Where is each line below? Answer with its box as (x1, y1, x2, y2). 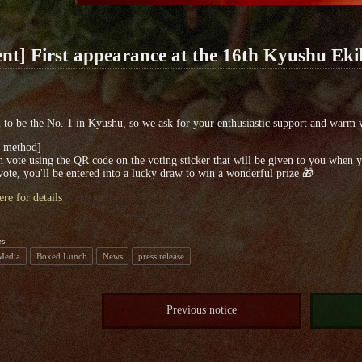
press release (137, 250, 184, 261)
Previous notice (166, 304, 238, 317)
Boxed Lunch (36, 250, 87, 261)
